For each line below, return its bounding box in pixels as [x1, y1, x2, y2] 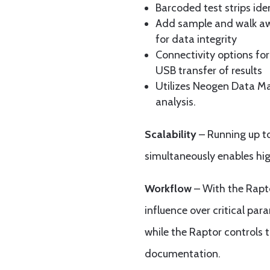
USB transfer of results [155, 64, 263, 78]
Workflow [145, 182, 192, 196]
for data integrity [155, 33, 237, 46]
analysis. [155, 95, 196, 109]
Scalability [145, 128, 199, 142]
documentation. [145, 247, 221, 261]
